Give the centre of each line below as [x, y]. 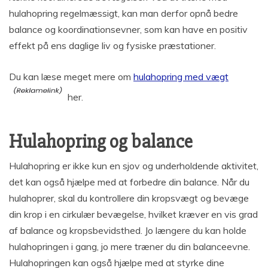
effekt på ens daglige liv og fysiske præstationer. [112, 45]
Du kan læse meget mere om [71, 76]
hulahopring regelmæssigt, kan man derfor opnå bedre [124, 13]
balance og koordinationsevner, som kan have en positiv [128, 29]
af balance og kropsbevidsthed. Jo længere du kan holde [128, 230]
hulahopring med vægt [181, 76]
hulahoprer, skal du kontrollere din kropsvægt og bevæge [129, 198]
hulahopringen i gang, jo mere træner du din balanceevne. [130, 246]
